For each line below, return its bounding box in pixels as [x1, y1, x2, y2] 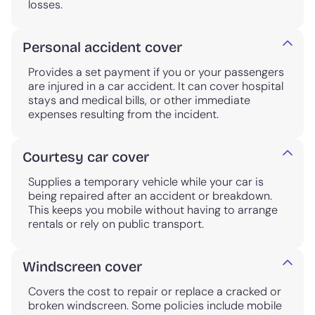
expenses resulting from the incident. [28, 106, 219, 122]
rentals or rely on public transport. [28, 216, 204, 231]
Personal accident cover [22, 38, 182, 56]
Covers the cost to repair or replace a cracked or [28, 283, 281, 299]
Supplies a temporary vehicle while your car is [28, 174, 264, 189]
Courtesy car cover [22, 148, 149, 165]
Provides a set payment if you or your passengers [28, 64, 284, 79]
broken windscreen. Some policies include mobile [28, 297, 282, 313]
